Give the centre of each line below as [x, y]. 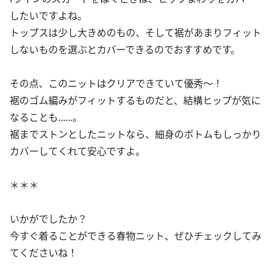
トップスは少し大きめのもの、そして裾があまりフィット [135, 32]
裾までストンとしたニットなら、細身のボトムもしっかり [135, 133]
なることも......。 [46, 116]
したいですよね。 [48, 15]
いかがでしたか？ [48, 218]
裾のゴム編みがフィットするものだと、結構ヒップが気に [135, 100]
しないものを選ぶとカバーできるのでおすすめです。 [125, 49]
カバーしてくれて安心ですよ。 [77, 150]
